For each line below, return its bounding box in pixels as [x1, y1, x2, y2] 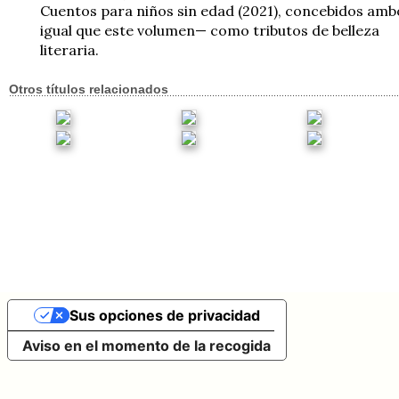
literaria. [40, 40, 99, 59]
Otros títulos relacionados [9, 82, 168, 97]
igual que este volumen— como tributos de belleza [40, 20, 379, 39]
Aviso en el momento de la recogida [22, 336, 271, 354]
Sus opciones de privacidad [69, 305, 260, 324]
